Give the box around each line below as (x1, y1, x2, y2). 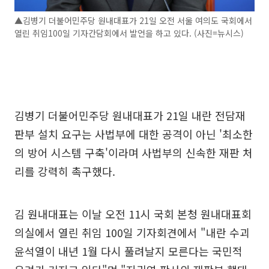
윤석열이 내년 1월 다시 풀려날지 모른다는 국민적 (14, 243, 243, 259)
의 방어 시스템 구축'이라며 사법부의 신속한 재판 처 (14, 144, 253, 160)
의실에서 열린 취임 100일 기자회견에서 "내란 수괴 (14, 224, 250, 240)
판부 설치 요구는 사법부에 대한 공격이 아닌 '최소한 (14, 125, 253, 142)
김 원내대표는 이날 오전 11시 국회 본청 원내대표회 (14, 205, 252, 222)
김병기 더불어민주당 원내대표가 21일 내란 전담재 (14, 107, 246, 123)
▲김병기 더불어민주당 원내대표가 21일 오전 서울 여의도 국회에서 (14, 14, 252, 26)
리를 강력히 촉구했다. (14, 163, 115, 179)
